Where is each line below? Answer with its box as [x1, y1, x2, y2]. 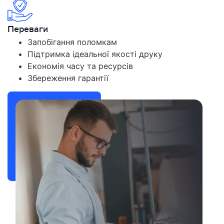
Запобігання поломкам [27, 37, 117, 47]
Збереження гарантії [27, 73, 108, 83]
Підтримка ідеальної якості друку [27, 49, 162, 59]
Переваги [7, 24, 48, 35]
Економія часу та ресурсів [27, 61, 133, 71]
